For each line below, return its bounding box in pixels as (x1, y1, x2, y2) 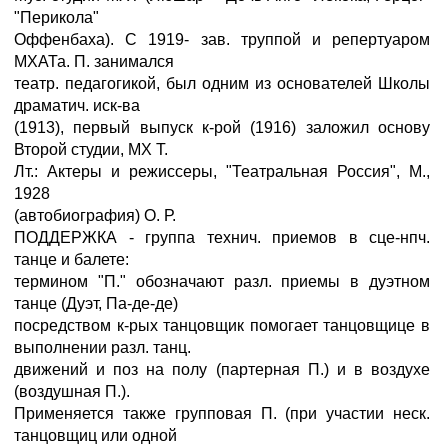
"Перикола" (14, 9, 99, 26)
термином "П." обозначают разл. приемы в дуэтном (14, 273, 430, 290)
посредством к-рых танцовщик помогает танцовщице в (14, 317, 430, 334)
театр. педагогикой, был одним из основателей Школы (14, 75, 430, 92)
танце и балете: (14, 251, 129, 268)
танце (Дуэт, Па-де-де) (14, 295, 178, 312)
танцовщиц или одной (14, 427, 177, 444)
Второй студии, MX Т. (14, 141, 168, 158)
